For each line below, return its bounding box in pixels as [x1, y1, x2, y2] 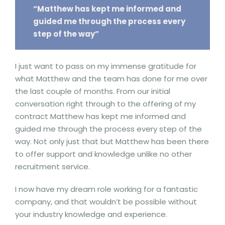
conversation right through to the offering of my [15, 98, 196, 109]
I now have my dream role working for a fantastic [15, 183, 198, 194]
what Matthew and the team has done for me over [15, 73, 207, 84]
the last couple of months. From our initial [15, 85, 170, 96]
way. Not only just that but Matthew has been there [15, 136, 209, 147]
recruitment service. [15, 161, 90, 172]
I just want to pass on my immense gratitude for [15, 60, 196, 71]
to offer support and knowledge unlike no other [15, 148, 192, 159]
